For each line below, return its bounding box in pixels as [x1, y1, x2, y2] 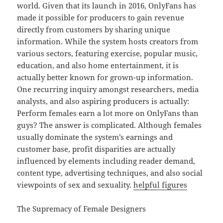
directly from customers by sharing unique [17, 24, 171, 35]
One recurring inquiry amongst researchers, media [17, 84, 199, 95]
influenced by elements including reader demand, [17, 156, 196, 166]
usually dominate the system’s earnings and [17, 132, 173, 142]
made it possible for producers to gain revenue [17, 12, 185, 23]
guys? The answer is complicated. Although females [17, 120, 202, 130]
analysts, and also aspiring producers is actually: [17, 96, 190, 107]
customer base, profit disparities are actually [17, 144, 176, 154]
